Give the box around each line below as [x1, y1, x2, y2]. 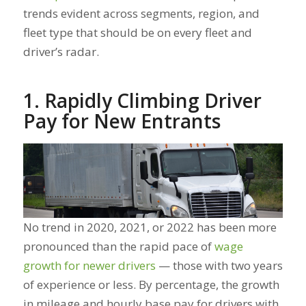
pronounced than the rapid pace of [23, 238, 214, 255]
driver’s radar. [23, 43, 99, 59]
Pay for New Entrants [23, 107, 221, 134]
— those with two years [155, 258, 283, 274]
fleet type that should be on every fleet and [23, 24, 252, 40]
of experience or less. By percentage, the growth [23, 277, 279, 293]
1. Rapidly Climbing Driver [23, 87, 262, 113]
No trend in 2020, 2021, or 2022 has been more [23, 219, 277, 236]
